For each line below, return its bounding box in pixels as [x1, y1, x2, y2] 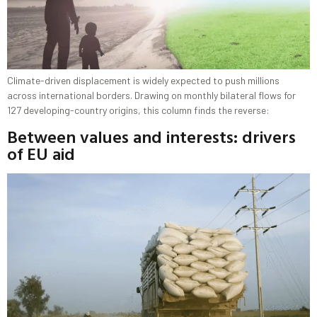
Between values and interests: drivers [7, 123, 296, 149]
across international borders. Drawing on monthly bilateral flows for [7, 89, 296, 102]
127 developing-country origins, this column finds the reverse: [7, 104, 270, 117]
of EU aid [7, 140, 75, 166]
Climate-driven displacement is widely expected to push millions [7, 74, 279, 87]
